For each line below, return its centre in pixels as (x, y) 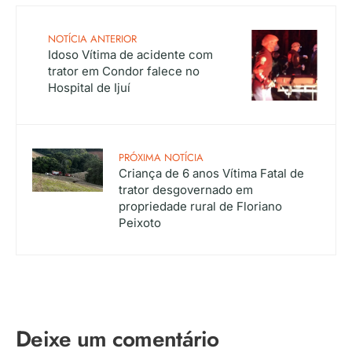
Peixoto (140, 222)
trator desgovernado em (186, 189)
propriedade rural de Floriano (200, 206)
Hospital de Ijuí (89, 87)
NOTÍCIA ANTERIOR (92, 38)
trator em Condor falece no (124, 71)
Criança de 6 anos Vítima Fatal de (211, 173)
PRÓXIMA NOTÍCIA (161, 157)
